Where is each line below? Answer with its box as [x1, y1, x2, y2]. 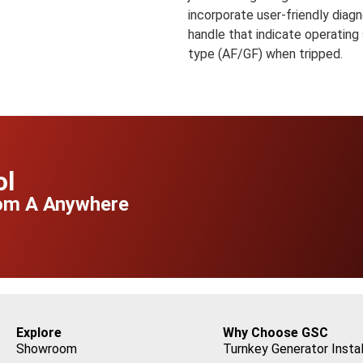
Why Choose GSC [222, 325, 328, 341]
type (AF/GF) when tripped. [187, 45, 343, 62]
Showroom [16, 341, 77, 357]
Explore [16, 325, 62, 341]
